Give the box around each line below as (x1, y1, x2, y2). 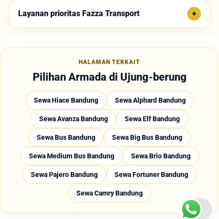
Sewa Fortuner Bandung (114, 171, 188, 179)
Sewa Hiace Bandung (33, 96, 98, 105)
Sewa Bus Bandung (37, 133, 95, 142)
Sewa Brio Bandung (131, 152, 191, 160)
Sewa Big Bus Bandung (112, 133, 182, 142)
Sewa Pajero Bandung (31, 171, 98, 179)
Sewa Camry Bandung (76, 189, 143, 197)
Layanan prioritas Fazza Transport (18, 9, 140, 19)
